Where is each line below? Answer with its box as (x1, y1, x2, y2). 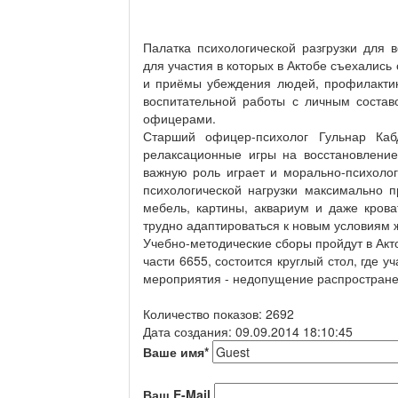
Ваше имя (143, 342, 204, 361)
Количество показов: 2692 (143, 304, 294, 322)
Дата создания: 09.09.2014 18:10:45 (143, 322, 353, 340)
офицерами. (143, 108, 216, 127)
